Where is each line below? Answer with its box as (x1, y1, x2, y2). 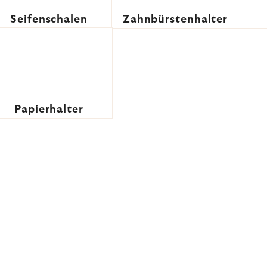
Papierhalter (14, 104, 83, 115)
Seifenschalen (10, 14, 88, 25)
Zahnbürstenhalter (122, 14, 228, 25)
